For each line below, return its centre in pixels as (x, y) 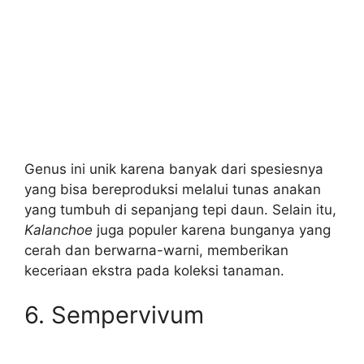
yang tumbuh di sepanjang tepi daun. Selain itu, (180, 209)
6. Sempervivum (114, 314)
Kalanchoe (58, 230)
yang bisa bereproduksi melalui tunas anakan (173, 189)
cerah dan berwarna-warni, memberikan (156, 250)
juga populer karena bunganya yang (212, 230)
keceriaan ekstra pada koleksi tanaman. (154, 270)
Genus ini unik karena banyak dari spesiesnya (174, 169)
